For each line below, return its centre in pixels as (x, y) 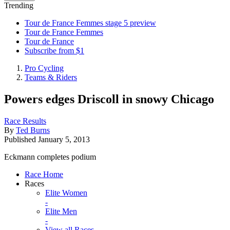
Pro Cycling (44, 68)
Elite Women (66, 193)
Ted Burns (33, 130)
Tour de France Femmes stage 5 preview (90, 23)
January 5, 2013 (64, 139)
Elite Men (61, 211)
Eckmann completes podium (50, 157)
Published (21, 139)
